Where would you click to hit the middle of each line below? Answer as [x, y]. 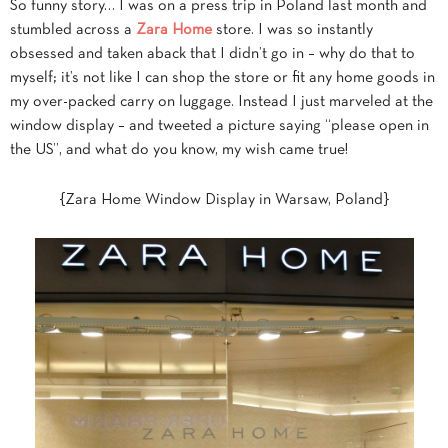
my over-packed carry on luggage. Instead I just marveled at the [221, 102]
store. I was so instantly [292, 30]
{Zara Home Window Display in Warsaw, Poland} [224, 200]
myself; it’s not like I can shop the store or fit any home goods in [222, 78]
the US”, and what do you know [112, 150]
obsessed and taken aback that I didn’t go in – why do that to [212, 54]
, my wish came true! [281, 150]
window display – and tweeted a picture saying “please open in [219, 126]
